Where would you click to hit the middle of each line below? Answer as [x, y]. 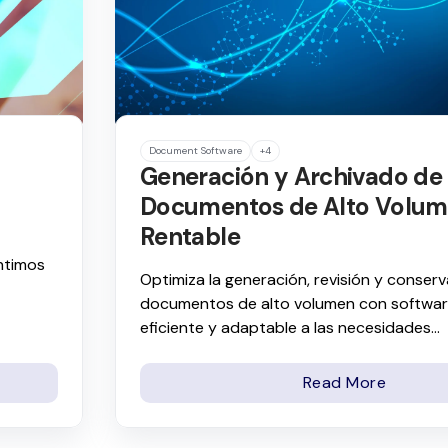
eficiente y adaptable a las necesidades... [290, 328]
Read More [344, 382]
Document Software [195, 151]
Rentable [190, 237]
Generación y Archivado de [291, 177]
